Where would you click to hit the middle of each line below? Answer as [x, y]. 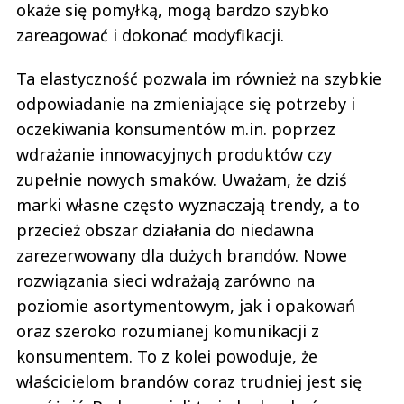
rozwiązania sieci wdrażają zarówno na [165, 280]
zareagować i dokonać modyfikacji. [150, 35]
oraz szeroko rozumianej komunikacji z [168, 331]
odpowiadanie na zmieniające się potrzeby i [186, 103]
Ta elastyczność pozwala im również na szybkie [199, 78]
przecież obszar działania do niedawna [165, 230]
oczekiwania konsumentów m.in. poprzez [176, 129]
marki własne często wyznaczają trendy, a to [188, 204]
